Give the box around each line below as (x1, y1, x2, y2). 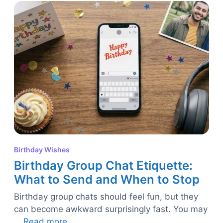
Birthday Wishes (14, 145, 70, 154)
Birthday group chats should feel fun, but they (14, 192, 198, 202)
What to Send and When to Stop (14, 172, 200, 187)
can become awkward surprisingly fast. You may (14, 204, 208, 215)
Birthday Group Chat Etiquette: (14, 158, 193, 173)
